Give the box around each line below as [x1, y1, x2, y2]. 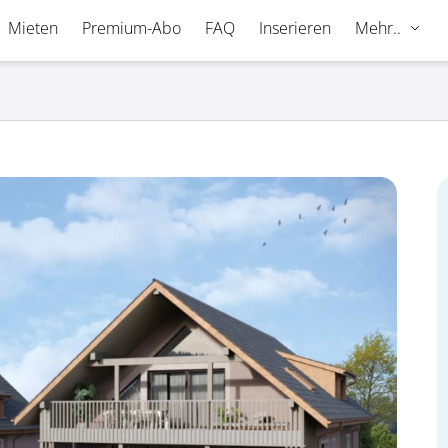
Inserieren [258, 17, 331, 39]
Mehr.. [354, 17, 401, 39]
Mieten [7, 17, 58, 39]
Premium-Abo [81, 17, 181, 39]
